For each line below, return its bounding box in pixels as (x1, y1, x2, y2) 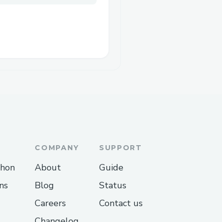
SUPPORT (99, 143, 142, 152)
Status (99, 179, 126, 191)
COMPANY (35, 143, 79, 152)
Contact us (99, 197, 143, 209)
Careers (35, 197, 66, 209)
